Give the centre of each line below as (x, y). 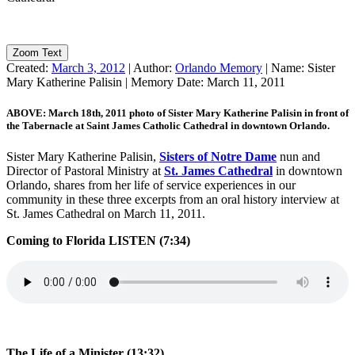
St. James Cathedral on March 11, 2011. (106, 214)
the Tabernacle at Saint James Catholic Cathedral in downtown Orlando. (168, 125)
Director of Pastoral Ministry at (85, 171)
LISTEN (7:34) (149, 241)
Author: (154, 67)
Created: (29, 67)
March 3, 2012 (88, 67)
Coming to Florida (56, 241)
